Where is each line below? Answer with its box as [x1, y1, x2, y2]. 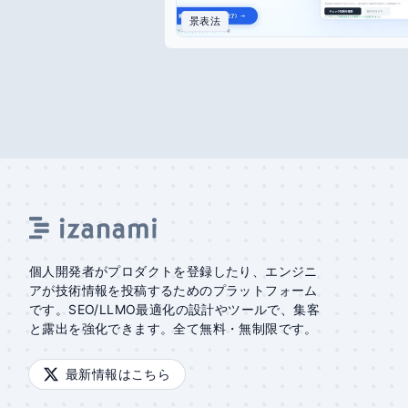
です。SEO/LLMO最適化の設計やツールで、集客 [29, 301, 320, 318]
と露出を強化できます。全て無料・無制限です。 [29, 321, 318, 337]
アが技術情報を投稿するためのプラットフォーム [29, 282, 318, 299]
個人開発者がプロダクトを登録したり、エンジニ [29, 263, 318, 280]
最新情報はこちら [66, 366, 171, 382]
